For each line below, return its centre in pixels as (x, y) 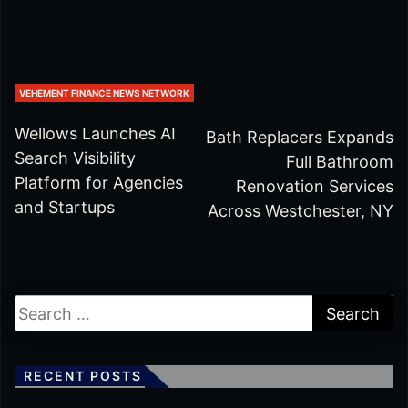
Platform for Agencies (99, 183)
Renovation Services (315, 187)
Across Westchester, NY (301, 211)
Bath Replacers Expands (300, 138)
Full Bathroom (340, 162)
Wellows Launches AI (95, 134)
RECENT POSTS (83, 376)
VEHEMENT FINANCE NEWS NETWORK (104, 93)
